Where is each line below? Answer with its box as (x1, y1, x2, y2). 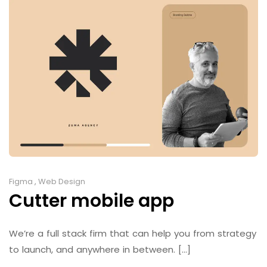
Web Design (38, 176, 85, 188)
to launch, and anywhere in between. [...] (9, 243, 191, 256)
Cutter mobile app (9, 188, 174, 214)
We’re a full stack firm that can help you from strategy (9, 227, 256, 240)
